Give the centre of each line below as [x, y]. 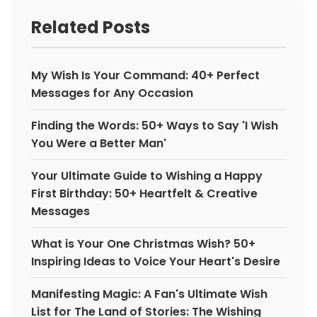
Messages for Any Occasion [112, 93]
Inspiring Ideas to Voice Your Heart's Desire [156, 261]
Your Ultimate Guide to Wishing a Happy [147, 176]
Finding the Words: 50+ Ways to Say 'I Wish [155, 126]
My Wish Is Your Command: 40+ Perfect [145, 75]
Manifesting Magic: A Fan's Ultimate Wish [149, 294]
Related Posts [91, 27]
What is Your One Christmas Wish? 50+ [143, 244]
